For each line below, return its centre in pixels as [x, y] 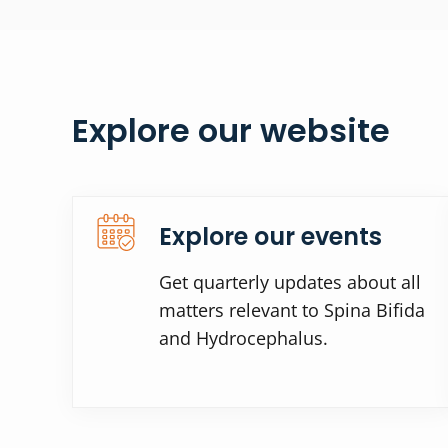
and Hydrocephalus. [243, 337]
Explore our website [231, 130]
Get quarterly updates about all [290, 281]
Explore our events [270, 236]
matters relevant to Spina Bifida [292, 309]
